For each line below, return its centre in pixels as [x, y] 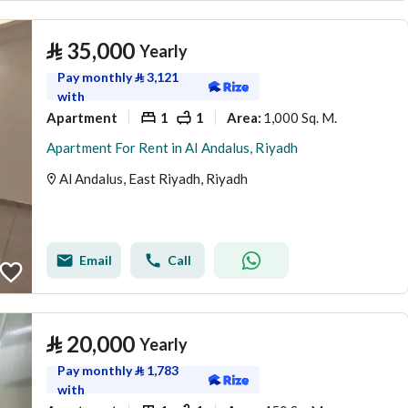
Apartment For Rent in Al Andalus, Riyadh [172, 148]
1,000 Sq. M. [300, 117]
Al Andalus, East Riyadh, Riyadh [153, 178]
